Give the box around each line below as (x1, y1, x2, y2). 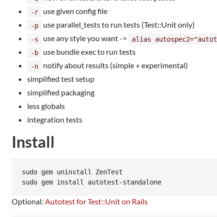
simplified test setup (27, 74, 94, 83)
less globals (27, 101, 65, 110)
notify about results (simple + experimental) (42, 61, 188, 70)
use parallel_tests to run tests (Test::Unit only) (42, 20, 195, 29)
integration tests (27, 115, 82, 124)
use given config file (42, 6, 108, 15)
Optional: (12, 197, 45, 206)
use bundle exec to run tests (42, 47, 136, 56)
